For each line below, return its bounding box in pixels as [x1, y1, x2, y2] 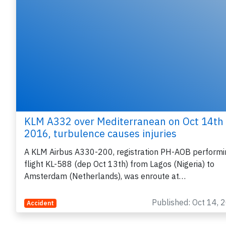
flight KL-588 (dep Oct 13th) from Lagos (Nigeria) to [24, 159, 214, 169]
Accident [26, 199, 54, 207]
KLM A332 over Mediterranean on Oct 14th [24, 115, 223, 129]
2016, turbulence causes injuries [24, 127, 177, 141]
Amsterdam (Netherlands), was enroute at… [24, 171, 186, 182]
